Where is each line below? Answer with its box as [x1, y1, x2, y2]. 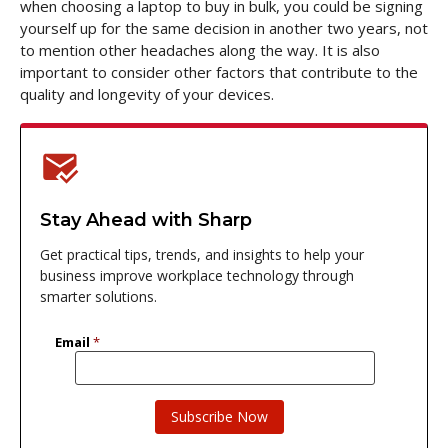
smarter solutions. [39, 286, 157, 306]
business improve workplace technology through [39, 265, 354, 285]
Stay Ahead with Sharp [39, 208, 252, 231]
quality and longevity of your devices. [20, 84, 274, 104]
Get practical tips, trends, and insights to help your [39, 244, 364, 264]
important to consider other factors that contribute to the [20, 62, 418, 82]
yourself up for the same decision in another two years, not [20, 18, 428, 38]
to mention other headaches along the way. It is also [20, 40, 380, 60]
